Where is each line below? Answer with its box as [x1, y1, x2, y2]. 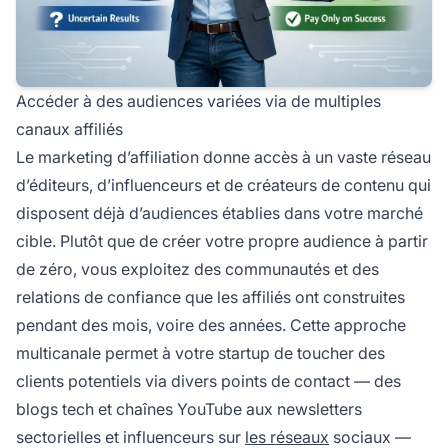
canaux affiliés [16, 119, 123, 140]
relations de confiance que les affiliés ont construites [16, 287, 405, 308]
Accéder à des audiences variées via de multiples [16, 91, 381, 112]
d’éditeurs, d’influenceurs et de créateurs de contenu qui [16, 175, 431, 196]
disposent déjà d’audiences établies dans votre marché [16, 203, 423, 224]
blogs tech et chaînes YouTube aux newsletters [16, 399, 362, 420]
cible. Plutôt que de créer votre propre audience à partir [16, 231, 428, 252]
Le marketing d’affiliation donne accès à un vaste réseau [16, 147, 431, 168]
